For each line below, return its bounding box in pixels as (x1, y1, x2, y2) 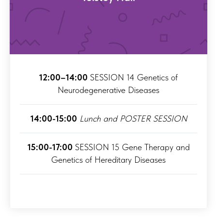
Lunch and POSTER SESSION (79, 113, 187, 124)
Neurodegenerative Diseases (58, 85, 159, 95)
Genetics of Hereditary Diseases (51, 155, 166, 165)
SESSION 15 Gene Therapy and (72, 142, 190, 153)
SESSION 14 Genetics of (90, 72, 178, 83)
